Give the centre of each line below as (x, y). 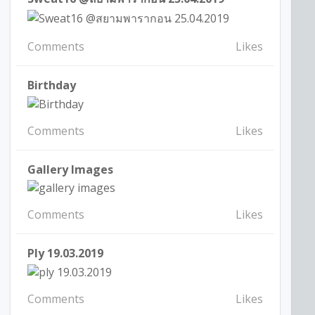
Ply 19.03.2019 (66, 253)
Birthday (52, 85)
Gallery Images (71, 169)
